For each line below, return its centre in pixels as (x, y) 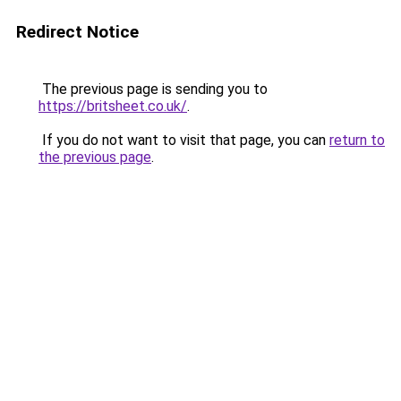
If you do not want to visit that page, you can (184, 140)
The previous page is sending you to (153, 89)
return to (357, 140)
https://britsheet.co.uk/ (113, 106)
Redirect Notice (77, 32)
